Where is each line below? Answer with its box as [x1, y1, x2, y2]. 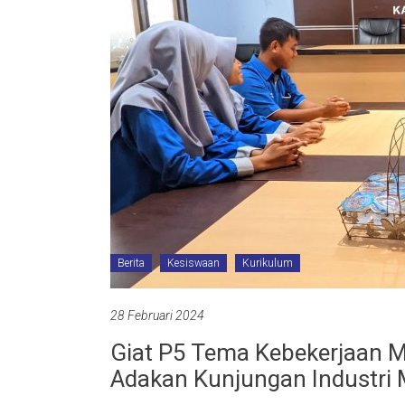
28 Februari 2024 [110, 308, 204, 323]
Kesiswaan [167, 257, 220, 269]
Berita [118, 257, 145, 269]
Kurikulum [242, 257, 293, 269]
